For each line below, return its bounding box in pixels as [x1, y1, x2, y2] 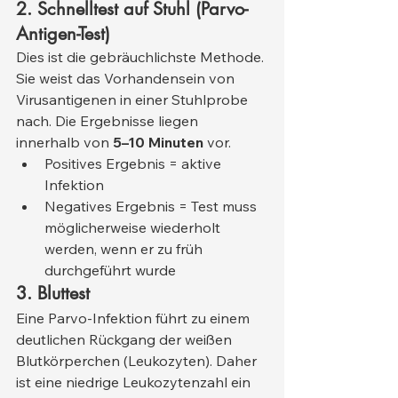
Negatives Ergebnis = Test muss [44, 197, 260, 216]
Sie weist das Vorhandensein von [16, 69, 238, 88]
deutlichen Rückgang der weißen [16, 330, 235, 349]
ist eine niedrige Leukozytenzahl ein [16, 373, 254, 392]
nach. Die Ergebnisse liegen [16, 112, 202, 131]
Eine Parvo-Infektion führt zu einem [16, 309, 253, 328]
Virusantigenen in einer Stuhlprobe [16, 91, 251, 109]
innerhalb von [16, 133, 113, 152]
